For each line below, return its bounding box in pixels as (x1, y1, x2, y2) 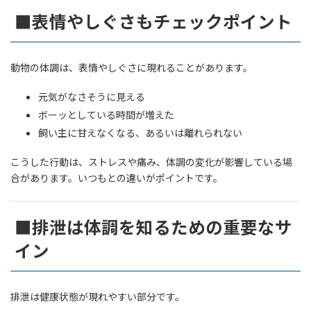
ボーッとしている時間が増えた (38, 107, 174, 121)
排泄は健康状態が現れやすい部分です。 (10, 289, 185, 303)
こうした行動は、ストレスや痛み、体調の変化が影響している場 (10, 154, 292, 169)
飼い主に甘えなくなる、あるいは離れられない (38, 125, 242, 140)
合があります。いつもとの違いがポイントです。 (10, 170, 223, 185)
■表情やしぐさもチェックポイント (15, 8, 293, 33)
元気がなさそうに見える (38, 89, 145, 103)
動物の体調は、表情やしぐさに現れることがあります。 (10, 60, 253, 74)
